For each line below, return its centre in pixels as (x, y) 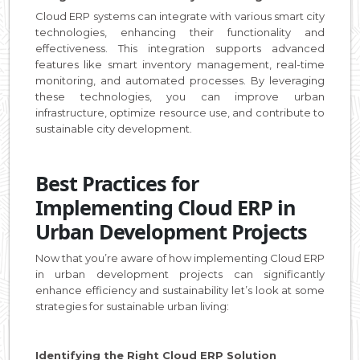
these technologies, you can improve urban (180, 96)
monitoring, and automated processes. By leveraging (180, 80)
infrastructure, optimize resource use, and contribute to (180, 112)
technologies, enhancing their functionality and (180, 32)
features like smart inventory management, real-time (180, 64)
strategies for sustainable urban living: (133, 306)
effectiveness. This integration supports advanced (180, 48)
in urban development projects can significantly (180, 274)
